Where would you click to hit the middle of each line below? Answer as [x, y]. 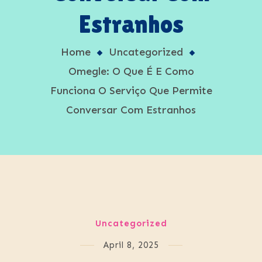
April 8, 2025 [131, 245]
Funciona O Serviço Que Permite [131, 91]
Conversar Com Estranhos [131, 110]
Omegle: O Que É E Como [131, 72]
